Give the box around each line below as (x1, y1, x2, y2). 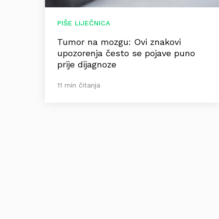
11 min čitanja (57, 81, 100, 89)
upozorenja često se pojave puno (57, 48, 195, 58)
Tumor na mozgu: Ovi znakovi (57, 37, 181, 47)
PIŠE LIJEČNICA (57, 19, 110, 27)
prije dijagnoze (57, 59, 116, 69)
